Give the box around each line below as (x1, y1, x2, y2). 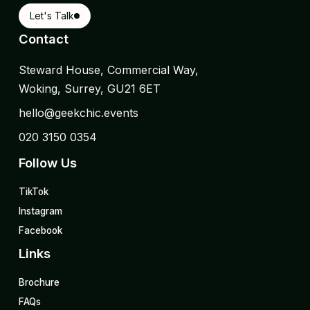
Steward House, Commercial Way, (18, 62, 199, 77)
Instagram (18, 205, 62, 217)
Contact (18, 30, 69, 46)
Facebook (18, 224, 62, 236)
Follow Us (18, 154, 77, 170)
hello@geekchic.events (18, 105, 138, 120)
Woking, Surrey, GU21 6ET (18, 81, 161, 95)
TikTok (18, 185, 48, 197)
